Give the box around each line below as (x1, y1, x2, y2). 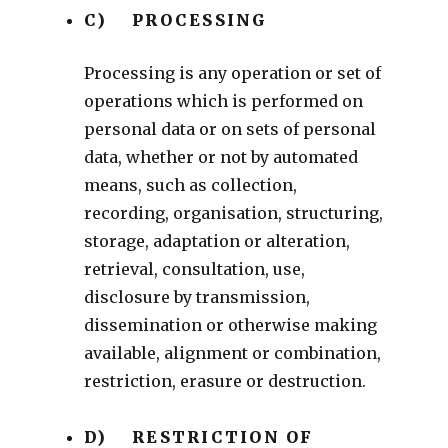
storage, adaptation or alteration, (83, 230, 350, 251)
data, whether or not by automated (83, 146, 358, 167)
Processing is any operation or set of (83, 62, 381, 83)
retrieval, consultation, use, (83, 258, 305, 279)
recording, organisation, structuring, (83, 202, 383, 223)
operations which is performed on (83, 90, 363, 111)
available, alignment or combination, (83, 342, 381, 363)
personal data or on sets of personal (83, 118, 376, 139)
